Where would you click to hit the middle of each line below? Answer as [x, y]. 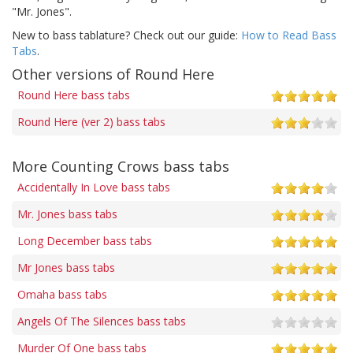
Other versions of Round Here [113, 74]
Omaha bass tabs [62, 294]
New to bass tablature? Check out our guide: [126, 35]
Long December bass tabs [85, 240]
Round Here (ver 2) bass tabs [91, 121]
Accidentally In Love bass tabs [94, 187]
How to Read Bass [289, 35]
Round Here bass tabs [74, 95]
